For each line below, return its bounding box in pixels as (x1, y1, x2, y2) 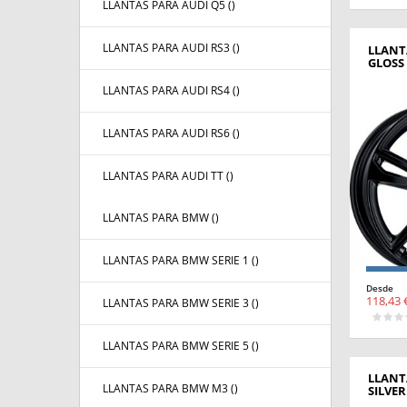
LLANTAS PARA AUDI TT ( (103, 168, 230, 184)
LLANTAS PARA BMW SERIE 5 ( (103, 338, 255, 354)
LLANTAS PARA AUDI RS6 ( (103, 125, 236, 142)
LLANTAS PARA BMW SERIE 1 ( (103, 253, 255, 269)
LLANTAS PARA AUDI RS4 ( (103, 83, 236, 99)
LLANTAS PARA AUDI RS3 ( (103, 40, 236, 56)
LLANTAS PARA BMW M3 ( (103, 381, 234, 397)
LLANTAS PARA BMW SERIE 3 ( (103, 295, 255, 312)
